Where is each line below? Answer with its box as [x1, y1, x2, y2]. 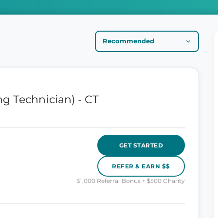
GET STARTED [119, 141, 163, 149]
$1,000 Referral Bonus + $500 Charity [76, 177, 185, 184]
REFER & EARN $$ [112, 162, 170, 170]
